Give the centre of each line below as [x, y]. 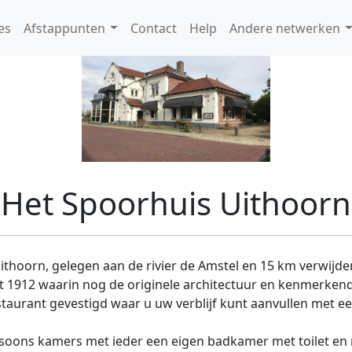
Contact [153, 28]
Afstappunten [64, 28]
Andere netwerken [284, 28]
